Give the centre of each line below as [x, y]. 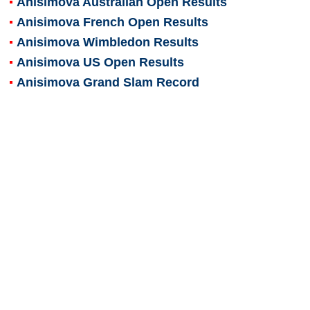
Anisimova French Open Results [112, 22]
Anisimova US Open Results [100, 62]
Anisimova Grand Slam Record [108, 82]
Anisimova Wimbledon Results [107, 42]
